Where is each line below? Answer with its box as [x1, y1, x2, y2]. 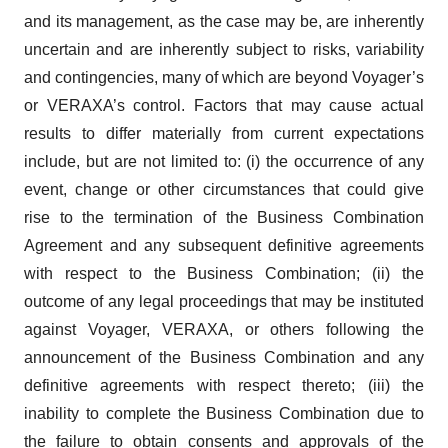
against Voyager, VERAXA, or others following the [24, 321, 424, 338]
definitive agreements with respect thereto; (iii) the [24, 377, 424, 394]
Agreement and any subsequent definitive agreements [24, 237, 424, 254]
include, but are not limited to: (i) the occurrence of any [24, 153, 424, 170]
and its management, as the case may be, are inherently [24, 13, 424, 30]
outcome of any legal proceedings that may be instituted [24, 293, 424, 310]
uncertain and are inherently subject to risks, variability [24, 41, 424, 58]
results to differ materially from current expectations [24, 125, 424, 142]
